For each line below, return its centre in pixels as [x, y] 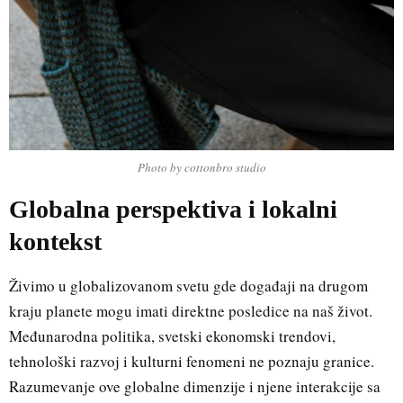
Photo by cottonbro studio [201, 168]
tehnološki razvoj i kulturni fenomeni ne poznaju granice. [192, 361]
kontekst [55, 241]
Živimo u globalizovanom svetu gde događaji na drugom [188, 285]
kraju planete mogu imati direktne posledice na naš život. [191, 310]
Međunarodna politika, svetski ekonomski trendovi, [172, 336]
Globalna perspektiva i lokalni [173, 209]
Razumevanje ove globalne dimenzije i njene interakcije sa [195, 386]
